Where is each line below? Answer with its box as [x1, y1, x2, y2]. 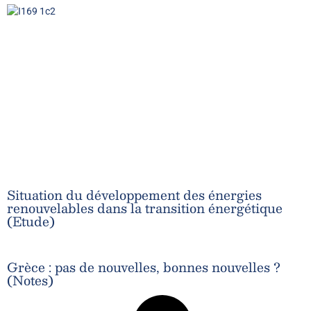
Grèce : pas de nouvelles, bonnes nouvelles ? [7, 256, 280, 278]
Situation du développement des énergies [7, 184, 262, 206]
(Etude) [7, 210, 55, 233]
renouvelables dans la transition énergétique [7, 197, 283, 219]
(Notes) [7, 269, 53, 292]
